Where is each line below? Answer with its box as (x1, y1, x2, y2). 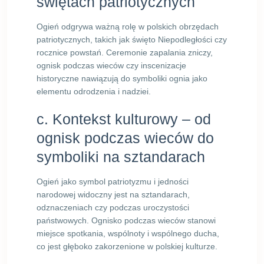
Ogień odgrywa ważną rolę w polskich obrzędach (37, 22, 219, 31)
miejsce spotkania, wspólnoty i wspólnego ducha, (37, 229, 219, 238)
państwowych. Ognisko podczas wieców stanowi (37, 216, 216, 225)
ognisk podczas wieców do (37, 130, 214, 146)
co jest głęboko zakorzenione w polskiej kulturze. (37, 242, 217, 251)
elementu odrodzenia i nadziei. (37, 87, 151, 96)
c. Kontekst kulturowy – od (37, 111, 211, 127)
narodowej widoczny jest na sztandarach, (37, 190, 190, 199)
